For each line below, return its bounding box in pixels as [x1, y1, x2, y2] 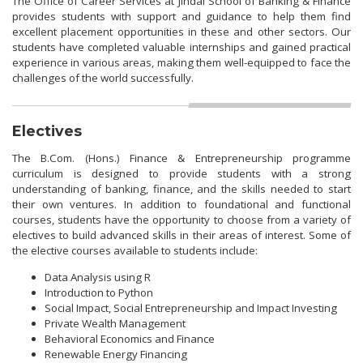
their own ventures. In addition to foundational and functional [12, 197, 351, 212]
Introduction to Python [45, 285, 153, 301]
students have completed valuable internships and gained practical [12, 40, 351, 55]
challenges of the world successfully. [12, 70, 194, 86]
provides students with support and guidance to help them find [12, 9, 351, 24]
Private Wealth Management [45, 316, 186, 331]
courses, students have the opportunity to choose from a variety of [12, 212, 351, 228]
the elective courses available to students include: [12, 243, 258, 258]
